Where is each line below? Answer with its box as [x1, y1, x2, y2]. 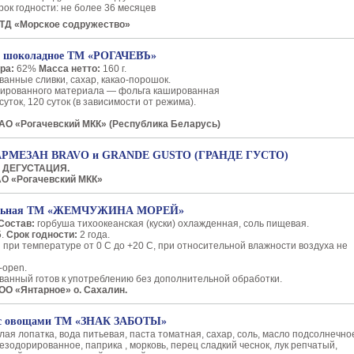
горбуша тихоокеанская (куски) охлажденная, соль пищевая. [37, 218, 309, 229]
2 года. [77, 229, 112, 240]
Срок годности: [6, 229, 77, 240]
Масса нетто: [39, 63, 103, 74]
